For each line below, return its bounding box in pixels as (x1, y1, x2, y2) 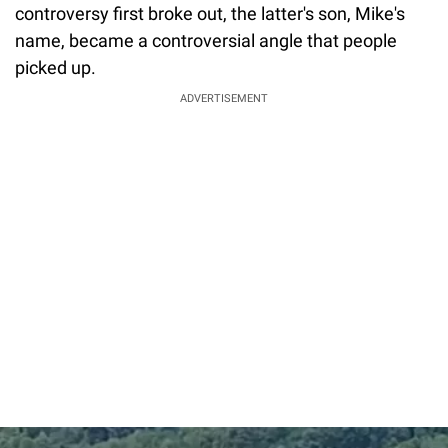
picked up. (15, 57, 96, 79)
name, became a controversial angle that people (15, 30, 397, 52)
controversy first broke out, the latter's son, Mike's (15, 3, 405, 25)
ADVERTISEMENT (180, 92, 268, 106)
